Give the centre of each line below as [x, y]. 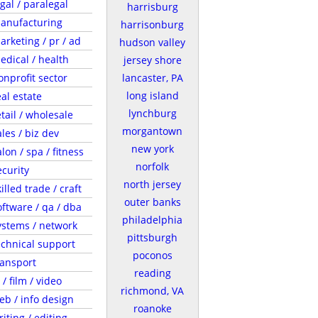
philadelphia [152, 220]
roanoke [152, 308]
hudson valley [152, 42]
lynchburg [152, 113]
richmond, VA [152, 291]
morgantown [152, 131]
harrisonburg [152, 24]
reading [152, 273]
